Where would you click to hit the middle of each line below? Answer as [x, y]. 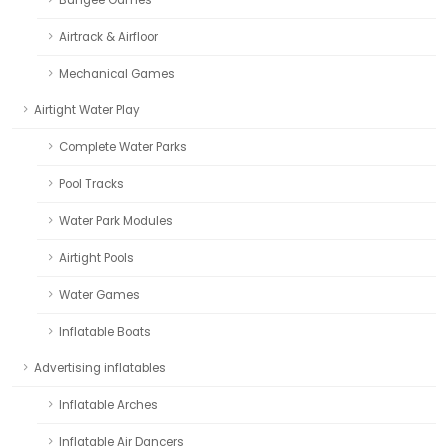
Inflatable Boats [105, 331]
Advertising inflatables [100, 367]
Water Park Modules [116, 220]
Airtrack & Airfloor [108, 36]
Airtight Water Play [87, 109]
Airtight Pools [96, 257]
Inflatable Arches [108, 404]
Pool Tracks [91, 183]
